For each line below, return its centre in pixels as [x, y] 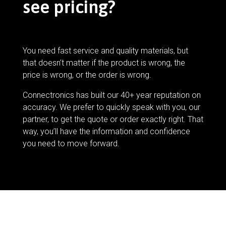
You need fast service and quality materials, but [105, 51]
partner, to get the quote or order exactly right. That [113, 120]
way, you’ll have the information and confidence [106, 132]
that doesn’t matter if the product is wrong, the [104, 63]
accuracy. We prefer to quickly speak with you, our [111, 107]
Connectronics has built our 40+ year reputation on [111, 95]
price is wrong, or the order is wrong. [87, 75]
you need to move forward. [71, 144]
